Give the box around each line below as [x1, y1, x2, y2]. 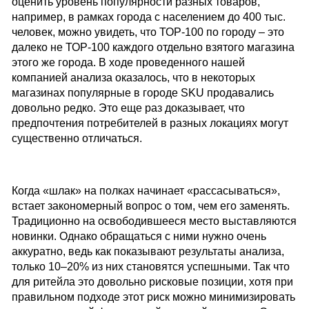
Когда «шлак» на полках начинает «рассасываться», [11, 185, 280, 197]
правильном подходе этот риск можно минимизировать [11, 291, 295, 303]
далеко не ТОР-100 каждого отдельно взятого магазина [11, 41, 295, 54]
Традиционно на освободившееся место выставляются [11, 215, 297, 228]
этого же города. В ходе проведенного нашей [11, 57, 245, 69]
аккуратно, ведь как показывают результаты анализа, [11, 246, 284, 258]
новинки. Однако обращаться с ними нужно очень [11, 230, 266, 243]
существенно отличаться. [11, 132, 142, 145]
